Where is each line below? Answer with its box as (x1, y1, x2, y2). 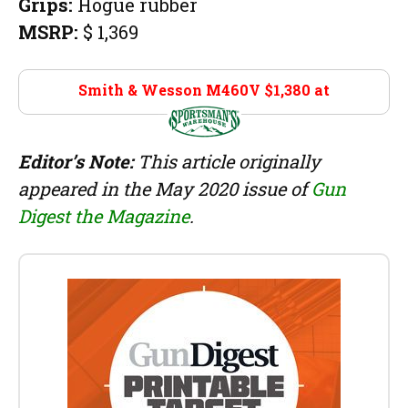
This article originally (133, 148, 321, 173)
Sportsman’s (158, 101, 250, 121)
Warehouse (161, 123, 247, 143)
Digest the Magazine (18, 203, 189, 228)
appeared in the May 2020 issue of (18, 176, 311, 200)
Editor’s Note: (18, 148, 133, 173)
